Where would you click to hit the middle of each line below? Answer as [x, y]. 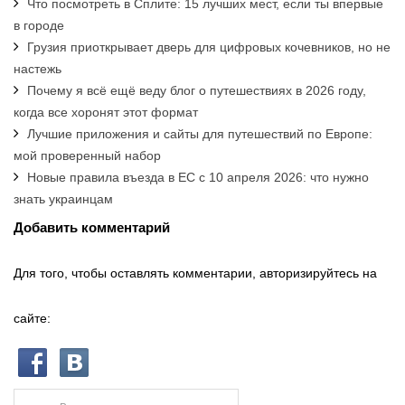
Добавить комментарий [92, 228]
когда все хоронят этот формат [106, 113]
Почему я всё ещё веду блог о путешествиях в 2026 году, [197, 91]
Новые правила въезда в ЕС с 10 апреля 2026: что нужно [198, 178]
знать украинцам [63, 199]
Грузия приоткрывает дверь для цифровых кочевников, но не [209, 47]
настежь [38, 69]
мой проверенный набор [87, 156]
